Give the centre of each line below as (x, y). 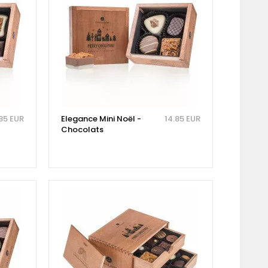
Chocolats (82, 130)
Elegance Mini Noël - (101, 119)
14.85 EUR (182, 119)
